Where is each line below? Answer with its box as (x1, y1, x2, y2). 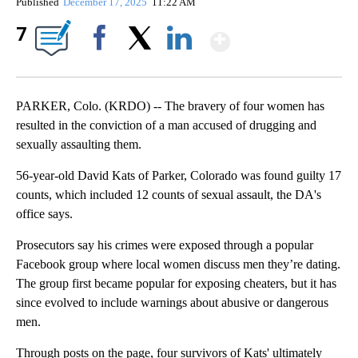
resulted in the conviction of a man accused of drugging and (16, 118, 316, 133)
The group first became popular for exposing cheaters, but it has (16, 276, 336, 291)
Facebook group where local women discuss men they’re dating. (16, 257, 340, 272)
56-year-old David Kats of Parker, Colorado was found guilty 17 (16, 169, 341, 183)
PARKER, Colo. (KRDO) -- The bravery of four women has (16, 99, 324, 113)
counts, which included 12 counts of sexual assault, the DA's (16, 188, 321, 202)
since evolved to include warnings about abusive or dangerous (16, 296, 328, 310)
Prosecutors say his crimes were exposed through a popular (16, 238, 313, 253)
